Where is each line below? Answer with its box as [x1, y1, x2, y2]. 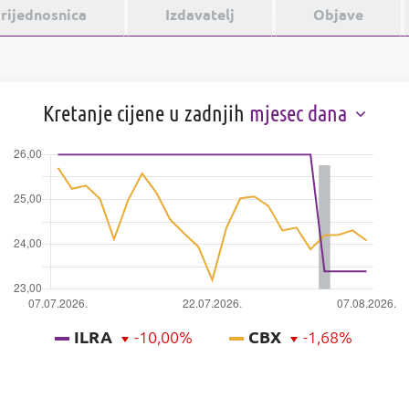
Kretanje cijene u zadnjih [42, 101, 249, 126]
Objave [312, 6, 363, 23]
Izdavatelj [164, 6, 235, 23]
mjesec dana [248, 101, 351, 126]
